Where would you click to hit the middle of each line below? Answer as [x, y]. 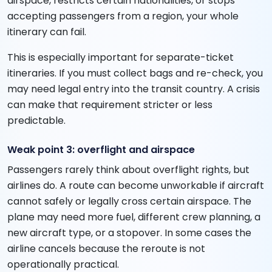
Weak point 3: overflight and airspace [101, 150]
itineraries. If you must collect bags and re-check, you [135, 73]
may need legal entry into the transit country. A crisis [134, 89]
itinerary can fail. [47, 32]
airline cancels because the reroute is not [106, 249]
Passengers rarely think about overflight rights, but [128, 170]
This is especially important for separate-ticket [121, 58]
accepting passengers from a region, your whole [123, 16]
